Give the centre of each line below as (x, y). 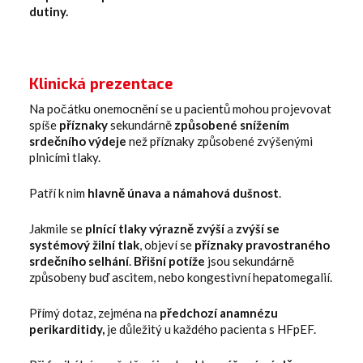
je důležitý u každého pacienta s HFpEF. (210, 329)
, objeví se (167, 244)
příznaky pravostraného (262, 244)
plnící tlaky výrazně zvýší (155, 228)
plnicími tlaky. (65, 157)
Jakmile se (57, 228)
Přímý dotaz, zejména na (94, 312)
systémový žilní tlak (84, 244)
